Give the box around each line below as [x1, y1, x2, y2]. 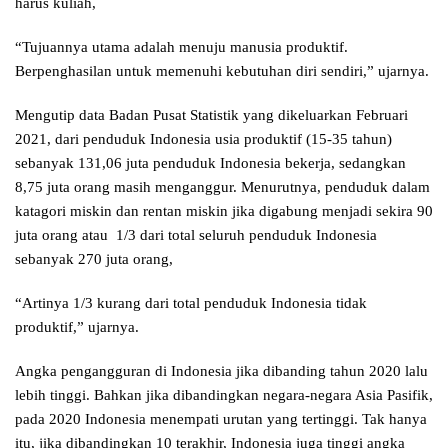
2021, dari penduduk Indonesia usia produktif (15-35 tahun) [15, 130, 392, 147]
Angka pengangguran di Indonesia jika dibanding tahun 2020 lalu [15, 362, 428, 379]
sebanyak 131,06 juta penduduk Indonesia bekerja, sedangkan [15, 154, 406, 171]
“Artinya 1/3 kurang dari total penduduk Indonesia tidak [15, 294, 367, 311]
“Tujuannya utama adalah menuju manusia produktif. [15, 38, 348, 55]
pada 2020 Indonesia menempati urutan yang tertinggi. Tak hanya [15, 410, 427, 427]
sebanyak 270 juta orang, [15, 250, 173, 267]
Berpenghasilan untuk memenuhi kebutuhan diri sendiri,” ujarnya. [15, 62, 429, 79]
